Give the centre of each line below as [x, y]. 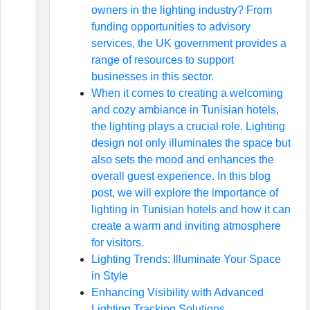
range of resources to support [162, 60]
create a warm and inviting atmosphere [186, 226]
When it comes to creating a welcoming [187, 93]
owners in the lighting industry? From [181, 10]
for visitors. [117, 243]
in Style [109, 276]
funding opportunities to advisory [171, 27]
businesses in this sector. [152, 76]
